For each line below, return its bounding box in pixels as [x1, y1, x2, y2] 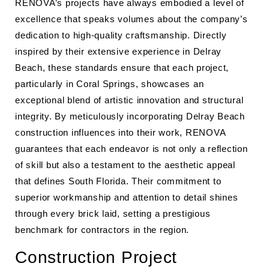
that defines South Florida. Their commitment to [15, 176, 222, 186]
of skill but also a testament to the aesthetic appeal [15, 160, 235, 170]
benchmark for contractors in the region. [15, 225, 189, 235]
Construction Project [15, 248, 177, 267]
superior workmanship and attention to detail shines [15, 192, 238, 202]
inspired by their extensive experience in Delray [15, 46, 222, 56]
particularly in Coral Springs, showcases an [15, 79, 204, 89]
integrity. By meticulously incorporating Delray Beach [15, 111, 245, 121]
